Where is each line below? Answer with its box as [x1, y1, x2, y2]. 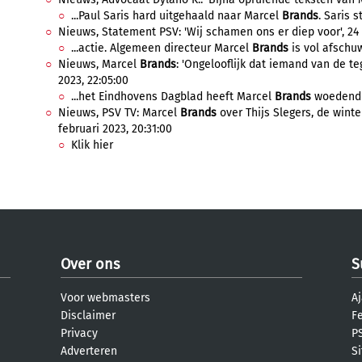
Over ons [61, 255, 120, 273]
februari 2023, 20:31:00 [58, 122, 172, 136]
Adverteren [61, 344, 117, 358]
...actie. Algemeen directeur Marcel [71, 41, 252, 55]
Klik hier [71, 138, 113, 152]
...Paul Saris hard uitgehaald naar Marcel [71, 9, 282, 23]
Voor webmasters [61, 291, 150, 305]
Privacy [61, 326, 98, 340]
